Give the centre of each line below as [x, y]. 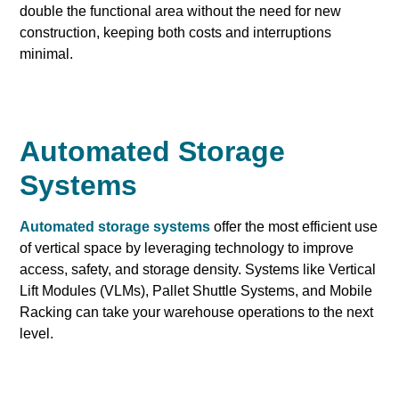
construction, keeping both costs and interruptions [176, 33]
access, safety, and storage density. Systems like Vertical [198, 270]
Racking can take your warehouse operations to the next [197, 313]
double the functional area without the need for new [181, 12]
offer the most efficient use [294, 227]
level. [37, 334]
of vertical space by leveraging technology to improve [187, 248]
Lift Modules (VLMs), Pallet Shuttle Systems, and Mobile [196, 291]
